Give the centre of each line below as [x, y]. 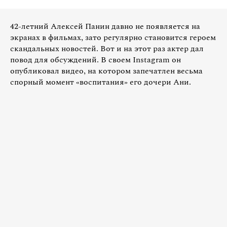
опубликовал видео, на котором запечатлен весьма [106, 71]
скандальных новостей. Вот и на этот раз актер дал [107, 48]
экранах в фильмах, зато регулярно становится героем [113, 37]
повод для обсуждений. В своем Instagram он [96, 60]
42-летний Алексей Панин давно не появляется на [105, 26]
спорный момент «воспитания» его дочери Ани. [101, 82]
